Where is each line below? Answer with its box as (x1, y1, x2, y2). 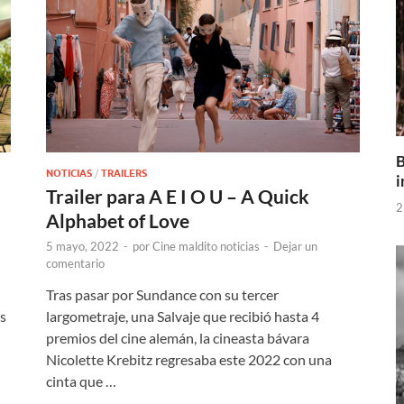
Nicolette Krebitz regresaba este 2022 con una (46, 350, 332, 368)
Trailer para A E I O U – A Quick (46, 184, 309, 207)
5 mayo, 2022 (46, 238, 119, 253)
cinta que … (46, 372, 116, 390)
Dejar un (273, 238, 317, 253)
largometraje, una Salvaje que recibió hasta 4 (46, 307, 319, 325)
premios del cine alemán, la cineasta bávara (46, 328, 309, 346)
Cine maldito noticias (152, 238, 260, 253)
